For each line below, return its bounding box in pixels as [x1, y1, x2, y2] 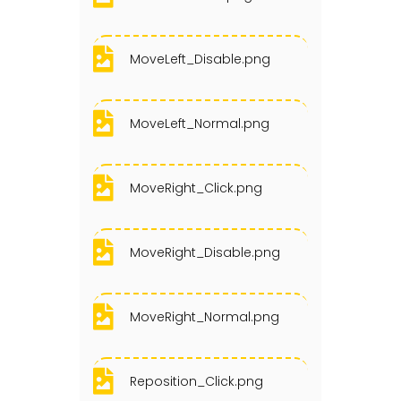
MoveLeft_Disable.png [130, 49, 270, 68]
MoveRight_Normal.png [130, 307, 279, 326]
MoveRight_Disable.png [130, 243, 280, 261]
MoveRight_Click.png [130, 178, 262, 197]
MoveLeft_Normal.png [130, 114, 269, 132]
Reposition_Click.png [130, 371, 263, 390]
